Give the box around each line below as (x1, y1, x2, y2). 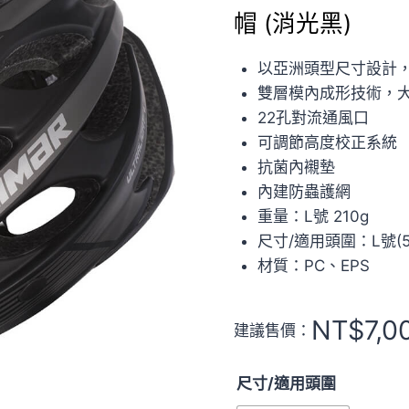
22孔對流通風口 (257, 109, 369, 127)
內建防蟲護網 (257, 183, 351, 201)
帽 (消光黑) (234, 9, 351, 37)
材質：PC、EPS (257, 257, 370, 275)
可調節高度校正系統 (257, 133, 397, 152)
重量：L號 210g (257, 207, 369, 225)
